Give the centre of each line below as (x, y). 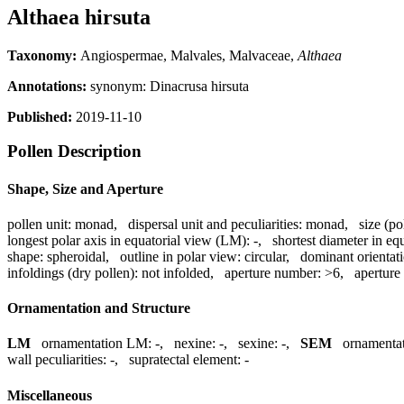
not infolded (176, 272)
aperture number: (273, 272)
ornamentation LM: (96, 344)
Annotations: (47, 86)
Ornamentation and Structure (99, 308)
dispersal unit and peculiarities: (215, 224)
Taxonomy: (44, 55)
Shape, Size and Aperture (85, 188)
